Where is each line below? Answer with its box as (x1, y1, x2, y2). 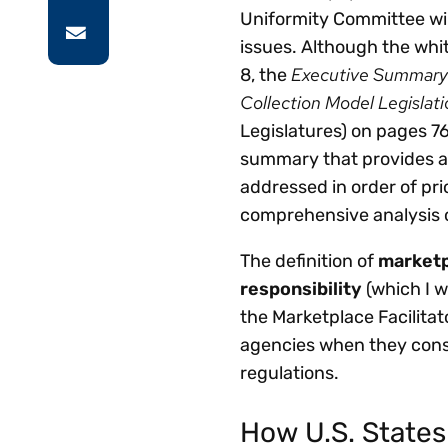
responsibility (240, 277, 362, 300)
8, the (240, 63, 291, 86)
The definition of (240, 249, 378, 272)
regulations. (240, 361, 339, 384)
